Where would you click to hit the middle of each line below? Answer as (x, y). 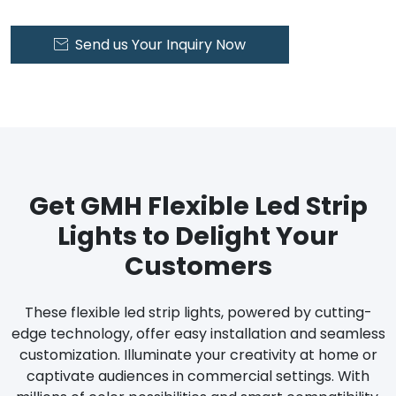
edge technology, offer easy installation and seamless (198, 333)
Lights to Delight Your (198, 236)
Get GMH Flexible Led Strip (198, 206)
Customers (198, 266)
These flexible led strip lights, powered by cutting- (198, 312)
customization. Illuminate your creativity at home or (198, 354)
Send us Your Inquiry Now (160, 44)
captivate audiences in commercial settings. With (198, 376)
